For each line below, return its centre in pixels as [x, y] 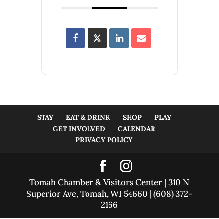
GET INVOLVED [79, 128]
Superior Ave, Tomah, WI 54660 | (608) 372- [109, 193]
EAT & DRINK [88, 117]
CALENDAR [136, 128]
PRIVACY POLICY [104, 140]
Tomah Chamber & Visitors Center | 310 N [109, 182]
